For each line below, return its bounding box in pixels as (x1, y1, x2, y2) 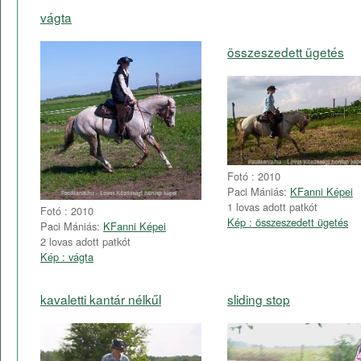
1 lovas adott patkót (227, 198, 317, 214)
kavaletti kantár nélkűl (40, 289, 161, 308)
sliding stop (227, 289, 290, 308)
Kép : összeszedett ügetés (227, 214, 348, 230)
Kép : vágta (40, 248, 93, 264)
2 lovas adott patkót (40, 233, 131, 249)
